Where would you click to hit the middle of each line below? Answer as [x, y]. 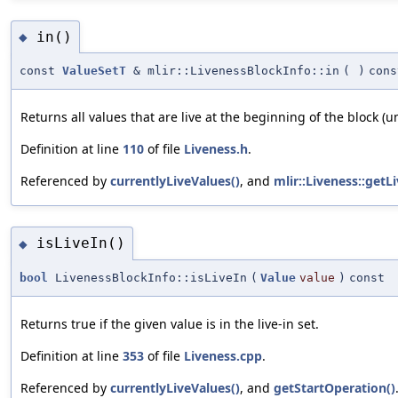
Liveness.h [216, 149]
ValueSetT [94, 71]
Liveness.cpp [223, 355]
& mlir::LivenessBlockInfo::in [233, 71]
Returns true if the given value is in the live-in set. [170, 323]
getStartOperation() [334, 387]
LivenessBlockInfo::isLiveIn [147, 277]
